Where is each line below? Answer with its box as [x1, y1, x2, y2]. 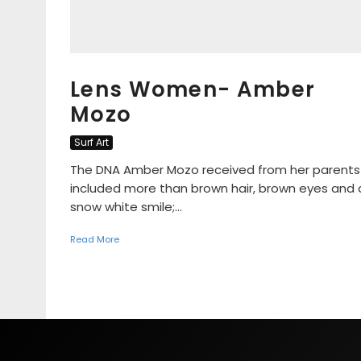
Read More [70, 233, 119, 246]
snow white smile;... [70, 198, 182, 215]
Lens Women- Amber [70, 75, 316, 104]
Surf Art [74, 135, 109, 149]
